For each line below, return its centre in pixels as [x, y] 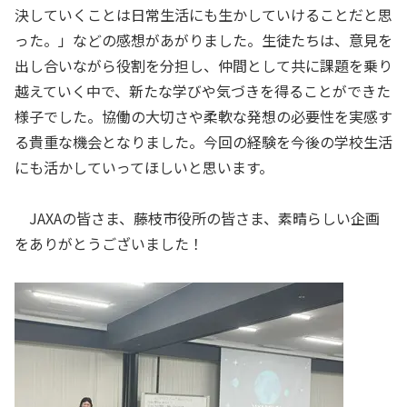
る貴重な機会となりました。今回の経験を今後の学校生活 [203, 141]
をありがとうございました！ [109, 244]
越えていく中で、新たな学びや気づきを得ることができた [203, 90]
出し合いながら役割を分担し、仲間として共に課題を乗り [203, 65]
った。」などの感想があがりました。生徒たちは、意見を [203, 40]
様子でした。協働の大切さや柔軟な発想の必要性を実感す [203, 116]
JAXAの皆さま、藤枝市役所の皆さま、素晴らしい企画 [197, 218]
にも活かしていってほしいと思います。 [144, 167]
